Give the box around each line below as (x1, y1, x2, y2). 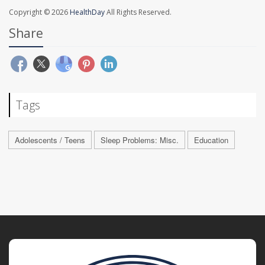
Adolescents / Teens (15, 134, 85, 146)
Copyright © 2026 (9, 7, 70, 17)
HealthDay (70, 7, 105, 17)
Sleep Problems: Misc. (101, 134, 179, 146)
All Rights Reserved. (105, 7, 172, 17)
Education (194, 134, 228, 146)
